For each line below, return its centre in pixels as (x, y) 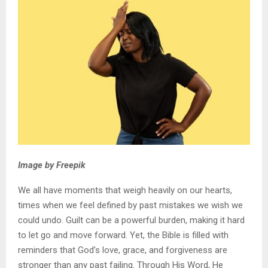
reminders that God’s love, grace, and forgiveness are (123, 250)
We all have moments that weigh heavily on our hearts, (125, 191)
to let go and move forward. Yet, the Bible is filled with (123, 235)
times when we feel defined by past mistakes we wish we (130, 205)
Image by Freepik (52, 165)
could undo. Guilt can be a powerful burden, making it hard (131, 220)
